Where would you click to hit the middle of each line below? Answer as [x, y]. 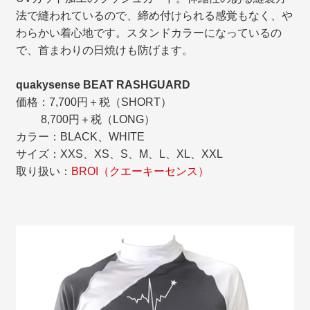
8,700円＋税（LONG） [86, 120]
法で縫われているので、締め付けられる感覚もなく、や [155, 16]
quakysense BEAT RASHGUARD [103, 85]
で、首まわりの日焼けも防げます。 [105, 51]
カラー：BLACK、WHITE [81, 137]
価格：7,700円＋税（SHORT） [94, 102]
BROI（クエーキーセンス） [140, 172]
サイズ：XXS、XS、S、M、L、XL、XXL [120, 154]
